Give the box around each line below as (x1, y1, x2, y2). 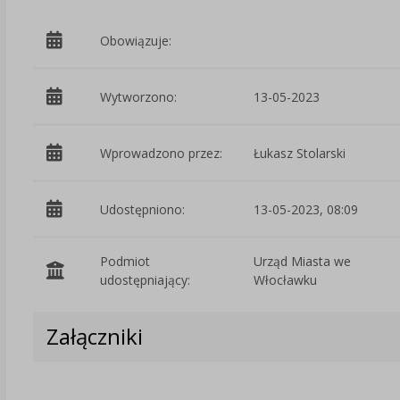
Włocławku (253, 271, 317, 289)
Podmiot (100, 253, 151, 271)
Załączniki (46, 321, 143, 352)
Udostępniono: (100, 200, 186, 218)
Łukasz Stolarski (253, 144, 346, 162)
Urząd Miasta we (253, 253, 351, 271)
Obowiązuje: (100, 31, 172, 49)
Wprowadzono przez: (100, 144, 223, 162)
